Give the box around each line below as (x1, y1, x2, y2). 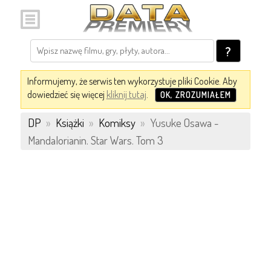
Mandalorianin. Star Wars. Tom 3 (27, 133, 163, 147)
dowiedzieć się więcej (27, 88, 106, 100)
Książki (55, 116, 84, 129)
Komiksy (98, 116, 135, 129)
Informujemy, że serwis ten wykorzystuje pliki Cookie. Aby (27, 75, 237, 87)
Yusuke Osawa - (147, 116, 218, 129)
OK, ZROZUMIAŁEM (160, 90, 231, 100)
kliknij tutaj (106, 88, 146, 100)
